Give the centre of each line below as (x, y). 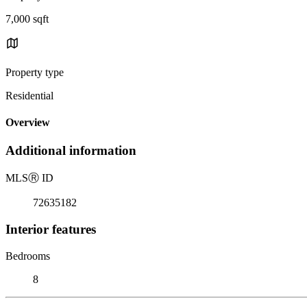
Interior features (51, 229)
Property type (35, 72)
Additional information (71, 151)
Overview (28, 123)
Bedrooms (28, 256)
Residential (29, 95)
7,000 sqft (27, 19)
